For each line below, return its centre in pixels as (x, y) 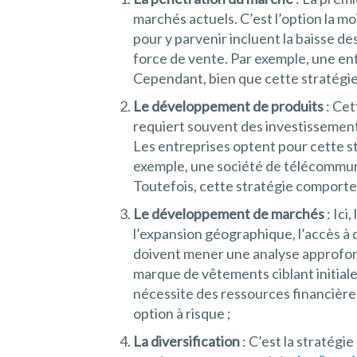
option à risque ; (182, 314)
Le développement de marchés (229, 214)
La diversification (186, 341)
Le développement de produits (228, 106)
